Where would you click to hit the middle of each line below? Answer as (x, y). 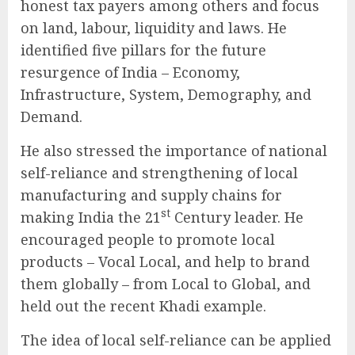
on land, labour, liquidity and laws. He (154, 28)
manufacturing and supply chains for (151, 195)
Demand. (52, 116)
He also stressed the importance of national (174, 151)
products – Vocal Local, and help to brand (165, 261)
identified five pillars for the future (143, 50)
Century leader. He (237, 217)
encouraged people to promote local (148, 239)
